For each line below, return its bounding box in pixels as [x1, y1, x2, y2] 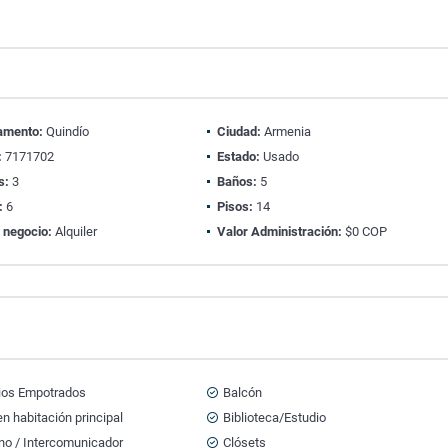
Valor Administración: [216, 224, 342, 239]
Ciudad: [216, 124, 261, 139]
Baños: [216, 174, 257, 189]
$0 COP [341, 224, 387, 239]
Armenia [260, 124, 311, 139]
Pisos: [216, 199, 253, 214]
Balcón [222, 385, 262, 400]
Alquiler [52, 224, 98, 239]
